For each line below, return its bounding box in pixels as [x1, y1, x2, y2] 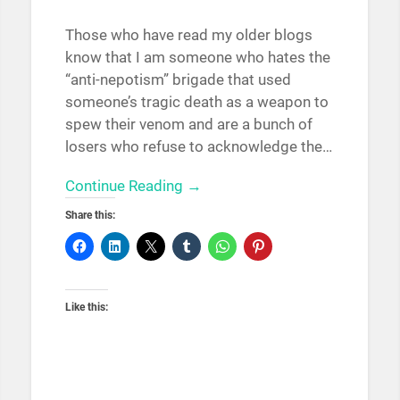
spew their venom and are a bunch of [64, 114, 312, 133]
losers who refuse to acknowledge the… [64, 137, 332, 155]
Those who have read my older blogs [64, 25, 312, 44]
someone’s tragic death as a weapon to [64, 92, 329, 111]
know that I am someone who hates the [64, 47, 330, 66]
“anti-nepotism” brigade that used [64, 70, 291, 88]
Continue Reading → [64, 176, 202, 195]
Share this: [64, 208, 115, 221]
